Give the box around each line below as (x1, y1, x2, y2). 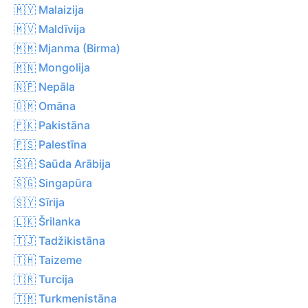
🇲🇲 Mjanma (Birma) (14, 41, 120, 55)
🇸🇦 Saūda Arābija (14, 156, 111, 170)
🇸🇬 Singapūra (14, 175, 92, 190)
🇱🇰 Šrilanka (14, 214, 80, 228)
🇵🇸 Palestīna (14, 137, 87, 151)
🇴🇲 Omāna (14, 98, 76, 113)
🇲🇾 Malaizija (14, 2, 84, 16)
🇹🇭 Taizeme (14, 252, 82, 267)
